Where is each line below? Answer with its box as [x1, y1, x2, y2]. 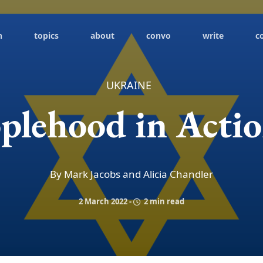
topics [34, 30, 59, 41]
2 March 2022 [79, 196, 127, 207]
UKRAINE [106, 78, 151, 92]
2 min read [142, 196, 184, 207]
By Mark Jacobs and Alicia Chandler [50, 167, 213, 181]
